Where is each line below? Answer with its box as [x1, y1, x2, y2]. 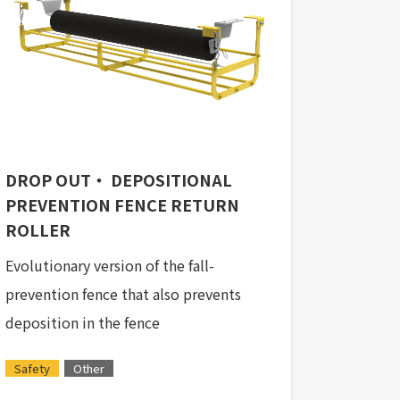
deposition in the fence [5, 312, 160, 334]
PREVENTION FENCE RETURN [5, 193, 239, 217]
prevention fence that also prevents [5, 283, 241, 305]
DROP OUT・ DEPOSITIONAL [5, 168, 232, 192]
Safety [14, 360, 50, 378]
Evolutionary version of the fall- [5, 254, 214, 277]
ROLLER [5, 218, 71, 242]
